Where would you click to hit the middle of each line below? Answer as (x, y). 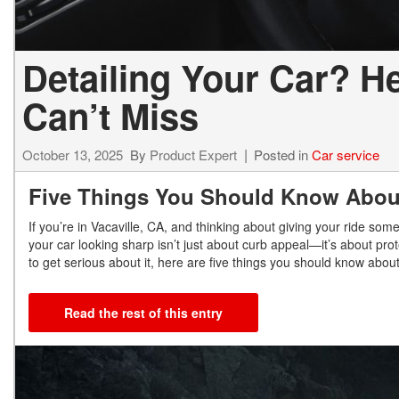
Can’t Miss (110, 115)
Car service (346, 154)
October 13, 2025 (73, 154)
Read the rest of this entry (143, 312)
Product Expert (193, 154)
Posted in (283, 154)
